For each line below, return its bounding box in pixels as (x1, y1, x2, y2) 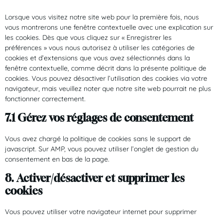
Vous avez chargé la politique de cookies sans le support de (5, 134, 191, 143)
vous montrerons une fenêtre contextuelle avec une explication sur (5, 22, 213, 32)
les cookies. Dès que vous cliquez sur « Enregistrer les (5, 33, 172, 42)
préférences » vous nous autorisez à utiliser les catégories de (5, 43, 195, 52)
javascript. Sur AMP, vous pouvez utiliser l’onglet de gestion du (5, 144, 199, 153)
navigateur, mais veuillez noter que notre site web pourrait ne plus (5, 84, 211, 93)
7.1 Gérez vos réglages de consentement (5, 111, 194, 124)
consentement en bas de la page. (5, 154, 109, 163)
